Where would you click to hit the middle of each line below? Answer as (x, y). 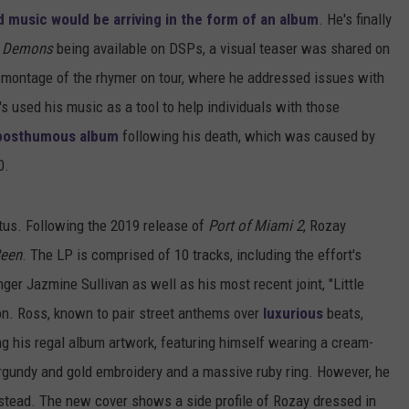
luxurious (293, 314)
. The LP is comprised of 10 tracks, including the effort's (192, 255)
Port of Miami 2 (256, 226)
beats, (343, 314)
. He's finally (355, 20)
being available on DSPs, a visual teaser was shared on (221, 49)
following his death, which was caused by (247, 136)
